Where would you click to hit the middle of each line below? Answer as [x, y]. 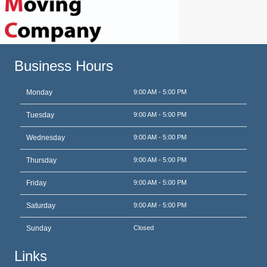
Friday [36, 183]
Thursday [41, 161]
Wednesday [46, 138]
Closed [144, 228]
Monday [39, 93]
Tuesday [40, 115]
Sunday [39, 229]
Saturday [41, 206]
